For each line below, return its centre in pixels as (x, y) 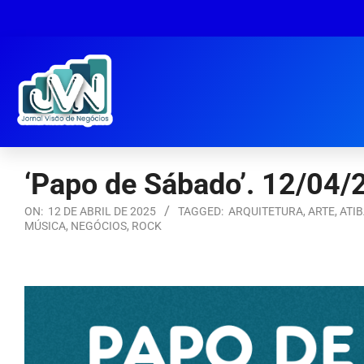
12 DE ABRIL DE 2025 (102, 211)
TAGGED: (201, 211)
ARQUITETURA (266, 211)
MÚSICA (45, 225)
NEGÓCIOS (99, 225)
